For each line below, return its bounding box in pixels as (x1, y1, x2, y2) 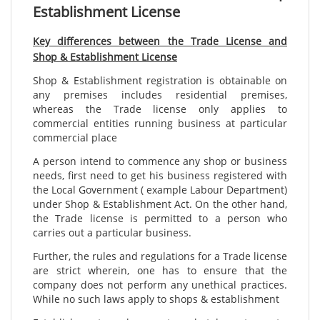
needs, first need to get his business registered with (33, 169, 287, 183)
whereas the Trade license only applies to (33, 102, 287, 116)
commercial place (33, 131, 117, 145)
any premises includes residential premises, (33, 88, 287, 102)
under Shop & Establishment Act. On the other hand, (33, 197, 287, 211)
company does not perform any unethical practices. (33, 278, 287, 292)
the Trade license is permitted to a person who (33, 211, 287, 226)
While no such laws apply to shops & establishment (33, 292, 279, 306)
